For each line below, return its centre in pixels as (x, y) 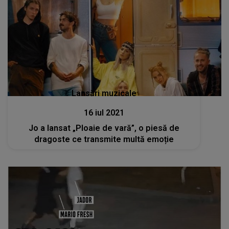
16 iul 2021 (104, 112)
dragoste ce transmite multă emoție (104, 139)
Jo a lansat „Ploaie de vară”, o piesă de (104, 128)
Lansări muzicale (104, 93)
